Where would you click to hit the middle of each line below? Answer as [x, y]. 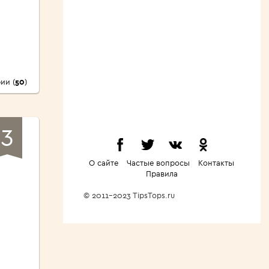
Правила [162, 174]
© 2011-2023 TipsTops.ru [135, 195]
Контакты [216, 163]
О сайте [104, 163]
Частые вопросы [158, 163]
